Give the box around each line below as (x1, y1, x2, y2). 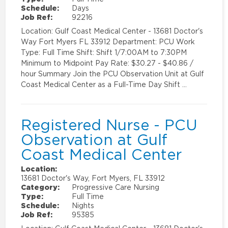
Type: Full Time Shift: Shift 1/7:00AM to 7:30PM (21, 48, 187, 56)
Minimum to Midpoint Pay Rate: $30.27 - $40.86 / (21, 59, 194, 67)
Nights (72, 201, 95, 209)
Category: (21, 183, 60, 191)
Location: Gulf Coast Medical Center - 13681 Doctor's (21, 26, 204, 35)
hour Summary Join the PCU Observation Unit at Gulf (21, 69, 205, 77)
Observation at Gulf (21, 131, 168, 148)
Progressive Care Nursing (72, 183, 160, 191)
